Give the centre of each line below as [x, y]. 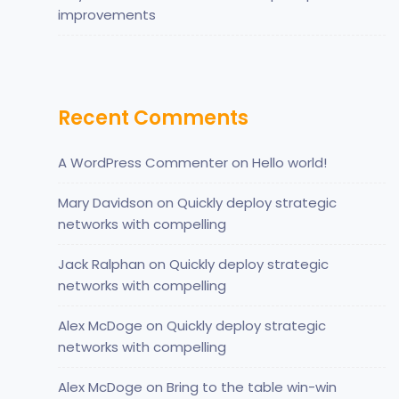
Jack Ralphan [102, 264]
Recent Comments [153, 118]
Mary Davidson [106, 202]
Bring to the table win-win [252, 387]
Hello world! [289, 162]
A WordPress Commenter [143, 162]
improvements [107, 14]
